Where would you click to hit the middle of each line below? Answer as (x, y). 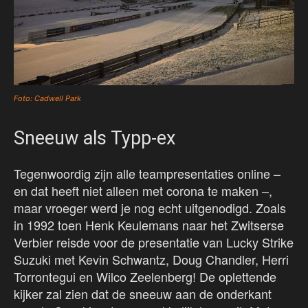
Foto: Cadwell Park (47, 99)
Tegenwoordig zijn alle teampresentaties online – (147, 174)
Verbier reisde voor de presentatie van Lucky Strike (154, 242)
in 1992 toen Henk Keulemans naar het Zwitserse (149, 225)
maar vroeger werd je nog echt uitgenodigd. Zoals (150, 208)
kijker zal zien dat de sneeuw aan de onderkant (143, 294)
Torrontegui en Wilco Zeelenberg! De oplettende (145, 277)
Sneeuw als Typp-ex (95, 139)
